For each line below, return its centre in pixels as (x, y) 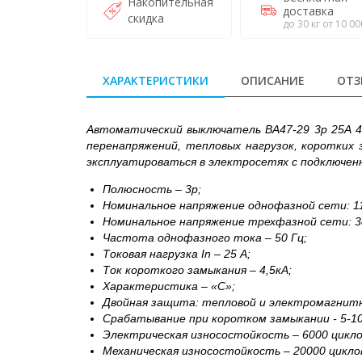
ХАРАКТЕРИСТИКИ (156, 80)
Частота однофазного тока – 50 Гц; (205, 238)
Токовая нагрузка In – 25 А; (177, 254)
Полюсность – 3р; (152, 189)
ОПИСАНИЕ (273, 80)
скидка (145, 18)
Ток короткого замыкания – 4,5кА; (197, 270)
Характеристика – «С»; (169, 286)
